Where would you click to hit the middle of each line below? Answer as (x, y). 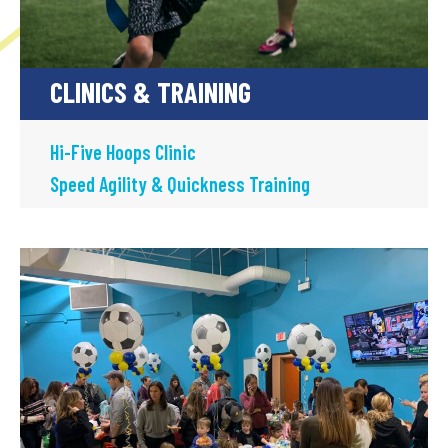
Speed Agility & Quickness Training (180, 183)
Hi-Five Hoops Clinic (123, 151)
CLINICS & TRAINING (150, 91)
